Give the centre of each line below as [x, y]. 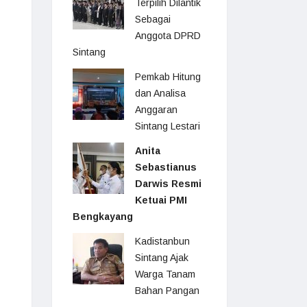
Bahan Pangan [167, 291]
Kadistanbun [162, 241]
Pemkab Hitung [168, 77]
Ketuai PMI [161, 200]
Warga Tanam [165, 274]
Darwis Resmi [168, 184]
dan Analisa [160, 93]
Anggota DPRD [168, 36]
